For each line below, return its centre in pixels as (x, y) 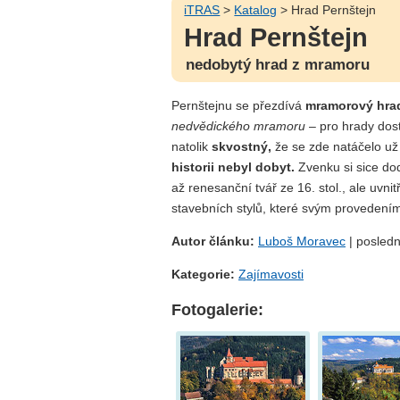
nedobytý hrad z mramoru (277, 65)
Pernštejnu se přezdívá (238, 105)
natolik (192, 146)
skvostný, (242, 146)
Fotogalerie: (217, 309)
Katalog (256, 9)
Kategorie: (203, 275)
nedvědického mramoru (238, 125)
